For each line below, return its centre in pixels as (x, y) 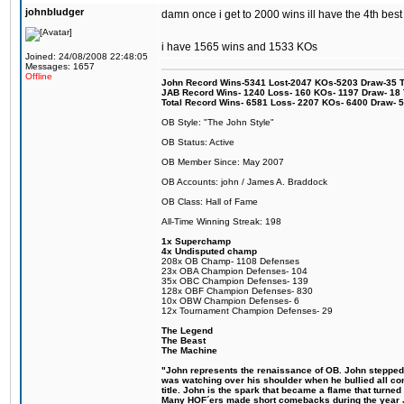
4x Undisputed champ (209, 251)
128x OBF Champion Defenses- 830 (237, 291)
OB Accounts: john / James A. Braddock (244, 182)
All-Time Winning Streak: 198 (221, 221)
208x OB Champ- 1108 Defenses (230, 261)
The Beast (184, 340)
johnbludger (55, 12)
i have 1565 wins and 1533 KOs (239, 47)
